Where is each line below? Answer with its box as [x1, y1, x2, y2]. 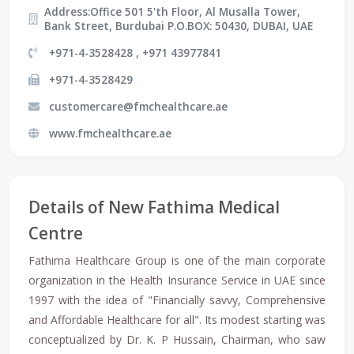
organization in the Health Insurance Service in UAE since [28, 273, 326, 288]
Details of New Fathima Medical [28, 196, 280, 219]
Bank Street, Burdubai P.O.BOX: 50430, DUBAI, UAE [44, 18, 313, 34]
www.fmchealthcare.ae [49, 126, 171, 141]
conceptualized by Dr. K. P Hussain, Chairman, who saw [28, 332, 326, 348]
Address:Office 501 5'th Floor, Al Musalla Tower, [44, 4, 300, 20]
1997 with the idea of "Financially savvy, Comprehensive [28, 292, 326, 308]
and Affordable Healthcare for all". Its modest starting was [28, 312, 326, 328]
